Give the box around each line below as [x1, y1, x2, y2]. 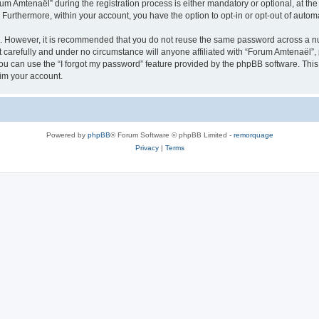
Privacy [135, 143, 159, 152]
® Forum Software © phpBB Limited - [110, 130, 234, 139]
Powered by [46, 130, 88, 139]
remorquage [233, 130, 273, 139]
